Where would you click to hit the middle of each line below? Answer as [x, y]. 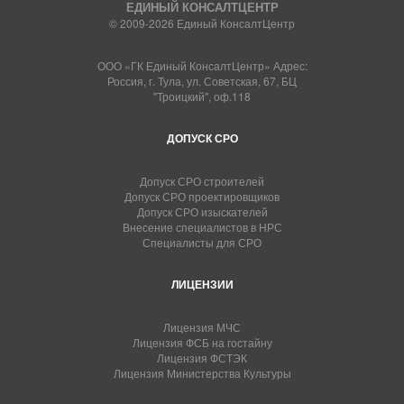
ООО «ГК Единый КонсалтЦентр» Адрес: [202, 65]
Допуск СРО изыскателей [202, 211]
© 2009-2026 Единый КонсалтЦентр [202, 23]
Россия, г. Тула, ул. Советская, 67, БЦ [202, 81]
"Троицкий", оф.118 [202, 96]
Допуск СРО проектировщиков [202, 196]
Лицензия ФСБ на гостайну [202, 342]
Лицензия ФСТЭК [202, 358]
